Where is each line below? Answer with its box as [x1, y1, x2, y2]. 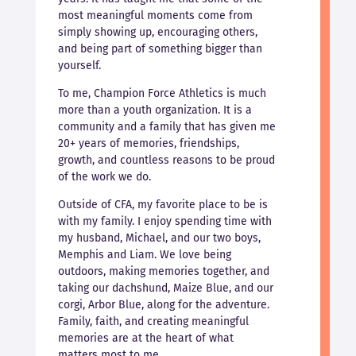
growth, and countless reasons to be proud [57, 153, 275, 168]
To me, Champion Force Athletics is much [57, 87, 266, 101]
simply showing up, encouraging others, [57, 25, 257, 40]
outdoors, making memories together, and [57, 265, 269, 279]
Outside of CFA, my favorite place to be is [57, 198, 268, 212]
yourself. [57, 59, 101, 73]
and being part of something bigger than [57, 42, 262, 56]
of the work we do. [57, 170, 151, 184]
